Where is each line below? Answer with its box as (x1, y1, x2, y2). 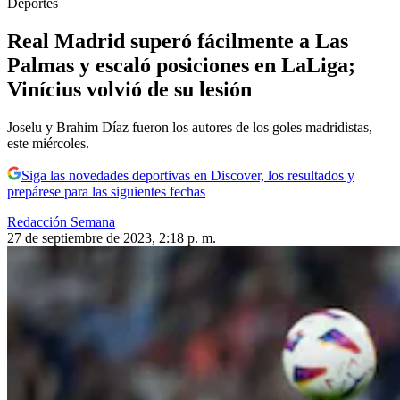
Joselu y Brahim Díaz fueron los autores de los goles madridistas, (7, 119, 372, 135)
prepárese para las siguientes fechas (7, 183, 205, 199)
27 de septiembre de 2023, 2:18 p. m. (7, 229, 216, 246)
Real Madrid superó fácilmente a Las (7, 29, 348, 53)
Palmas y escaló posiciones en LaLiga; (7, 53, 355, 77)
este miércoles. (7, 135, 89, 151)
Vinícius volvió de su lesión (7, 77, 252, 101)
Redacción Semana (7, 213, 115, 229)
